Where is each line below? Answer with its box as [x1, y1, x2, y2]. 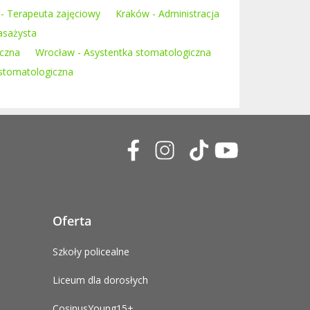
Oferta [53, 212, 91, 229]
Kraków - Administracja [116, 7, 219, 20]
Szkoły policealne [53, 245, 129, 258]
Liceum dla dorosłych [53, 273, 148, 286]
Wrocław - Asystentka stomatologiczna [35, 46, 211, 59]
